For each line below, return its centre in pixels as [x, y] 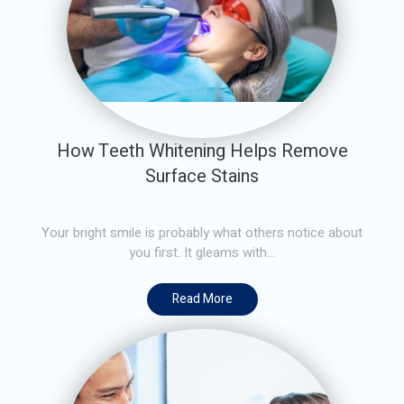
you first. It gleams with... [202, 252]
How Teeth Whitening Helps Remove [202, 151]
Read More [202, 298]
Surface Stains [202, 176]
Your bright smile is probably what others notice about [202, 232]
